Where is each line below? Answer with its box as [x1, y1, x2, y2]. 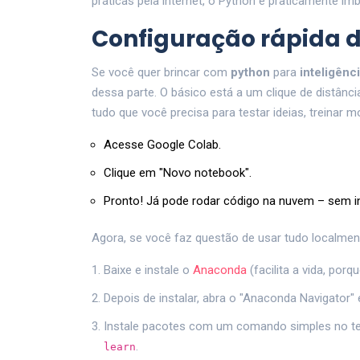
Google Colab [147, 137, 219, 153]
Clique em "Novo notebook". [104, 166, 252, 181]
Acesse [104, 137, 147, 153]
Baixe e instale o [104, 263, 193, 278]
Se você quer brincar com [92, 65, 231, 80]
